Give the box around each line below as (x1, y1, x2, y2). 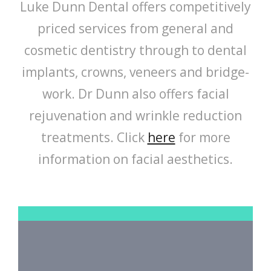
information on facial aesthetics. (38, 150, 233, 168)
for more (175, 128, 230, 146)
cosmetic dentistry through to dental (24, 41, 247, 59)
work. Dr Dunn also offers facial (42, 85, 229, 102)
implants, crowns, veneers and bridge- (22, 63, 249, 80)
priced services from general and (38, 19, 233, 37)
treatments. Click (41, 128, 148, 146)
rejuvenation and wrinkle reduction (29, 106, 242, 124)
